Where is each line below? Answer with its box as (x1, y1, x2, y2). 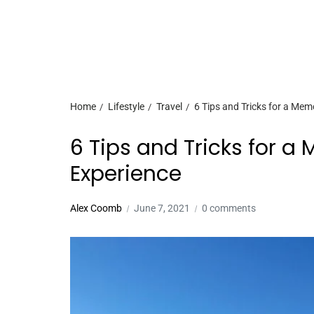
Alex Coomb (70, 203, 122, 214)
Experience (70, 159, 182, 189)
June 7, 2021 (134, 203, 190, 214)
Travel (156, 101, 182, 112)
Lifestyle (108, 101, 144, 112)
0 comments (202, 203, 256, 214)
